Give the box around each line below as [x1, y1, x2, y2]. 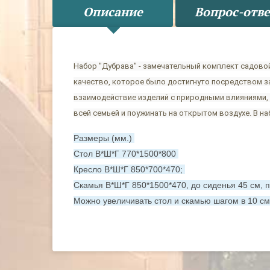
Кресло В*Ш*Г [74, 165, 131, 174]
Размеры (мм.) [74, 133, 134, 143]
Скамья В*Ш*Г [74, 180, 132, 190]
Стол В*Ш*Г [74, 149, 122, 159]
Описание [83, 4, 143, 20]
